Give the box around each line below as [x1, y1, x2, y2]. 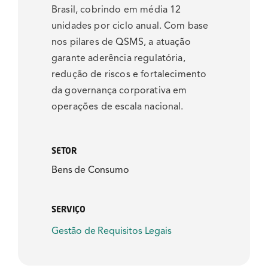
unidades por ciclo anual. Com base [51, 20, 209, 32]
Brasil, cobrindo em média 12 [51, 4, 181, 16]
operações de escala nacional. [51, 100, 184, 113]
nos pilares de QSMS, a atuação [51, 36, 191, 48]
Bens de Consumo [51, 164, 129, 176]
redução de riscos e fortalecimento [51, 68, 207, 81]
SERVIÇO [51, 204, 86, 215]
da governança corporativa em [51, 84, 187, 97]
